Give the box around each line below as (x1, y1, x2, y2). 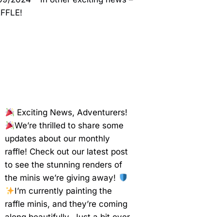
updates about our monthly (5, 134, 110, 144)
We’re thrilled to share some (14, 121, 124, 131)
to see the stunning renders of (5, 160, 123, 170)
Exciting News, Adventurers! (14, 108, 127, 118)
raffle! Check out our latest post (5, 147, 128, 157)
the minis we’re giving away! (5, 173, 119, 183)
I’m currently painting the (14, 186, 112, 196)
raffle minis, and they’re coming (5, 199, 128, 209)
